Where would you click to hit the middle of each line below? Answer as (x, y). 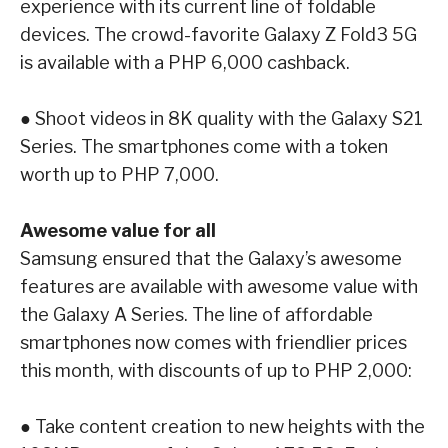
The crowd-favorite (179, 34)
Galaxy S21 (377, 118)
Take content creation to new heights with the (230, 426)
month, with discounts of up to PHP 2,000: (233, 370)
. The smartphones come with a (206, 146)
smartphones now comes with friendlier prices (213, 342)
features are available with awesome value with (219, 286)
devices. (57, 34)
